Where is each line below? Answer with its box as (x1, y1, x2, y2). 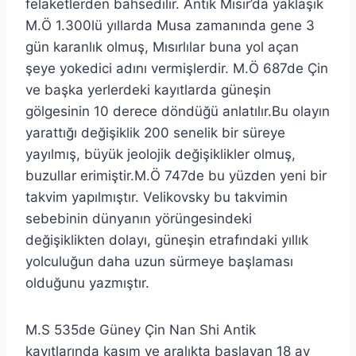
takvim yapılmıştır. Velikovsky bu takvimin (25, 188, 288, 205)
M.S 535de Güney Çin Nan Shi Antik (25, 321, 256, 338)
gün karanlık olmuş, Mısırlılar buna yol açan (25, 38, 299, 55)
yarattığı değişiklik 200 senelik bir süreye (25, 124, 285, 141)
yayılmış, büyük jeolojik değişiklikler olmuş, (25, 145, 296, 162)
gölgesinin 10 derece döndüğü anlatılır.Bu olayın (25, 103, 330, 119)
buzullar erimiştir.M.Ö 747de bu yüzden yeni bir (25, 167, 327, 184)
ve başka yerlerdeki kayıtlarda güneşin (25, 81, 271, 98)
